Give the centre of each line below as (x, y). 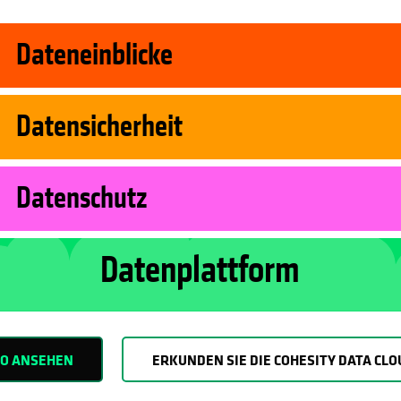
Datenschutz (82, 199)
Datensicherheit (99, 127)
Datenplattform (200, 270)
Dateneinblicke (94, 55)
